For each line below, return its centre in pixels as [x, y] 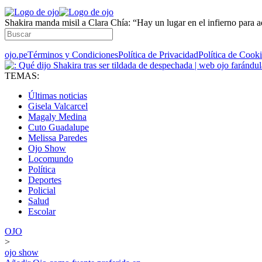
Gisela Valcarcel [58, 106]
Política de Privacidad [158, 55]
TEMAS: [22, 76]
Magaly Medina [57, 117]
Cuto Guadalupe [58, 127]
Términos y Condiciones [73, 55]
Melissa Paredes [58, 138]
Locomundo [51, 159]
